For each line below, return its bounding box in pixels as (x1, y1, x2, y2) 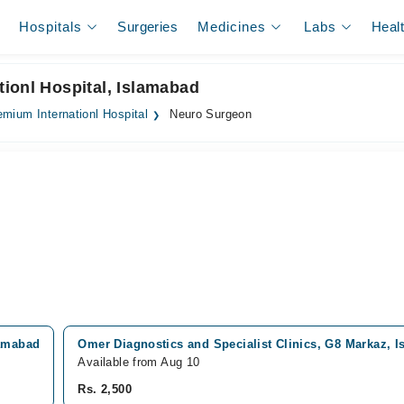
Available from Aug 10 (78, 355, 200, 369)
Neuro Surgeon (165, 108, 252, 121)
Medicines (197, 19, 267, 34)
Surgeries (117, 19, 178, 34)
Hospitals (19, 19, 83, 34)
